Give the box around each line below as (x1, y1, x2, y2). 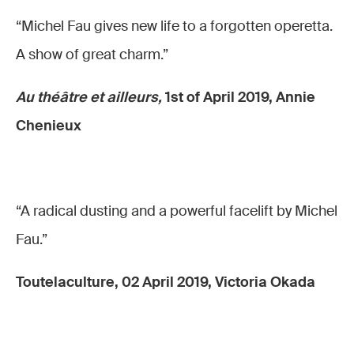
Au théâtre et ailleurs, (16, 88, 165, 107)
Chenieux (16, 116, 81, 135)
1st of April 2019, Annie (165, 88, 315, 107)
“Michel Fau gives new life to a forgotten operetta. (16, 17, 333, 36)
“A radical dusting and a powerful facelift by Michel (16, 201, 337, 220)
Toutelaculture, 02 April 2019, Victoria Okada (16, 273, 315, 292)
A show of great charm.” (16, 45, 168, 64)
